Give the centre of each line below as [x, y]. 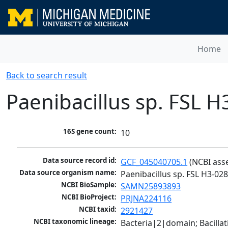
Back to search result [47, 75]
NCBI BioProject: [89, 197]
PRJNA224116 [146, 199]
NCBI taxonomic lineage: [75, 222]
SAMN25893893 [151, 187]
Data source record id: [80, 161]
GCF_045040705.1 [154, 162]
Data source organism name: [68, 173]
